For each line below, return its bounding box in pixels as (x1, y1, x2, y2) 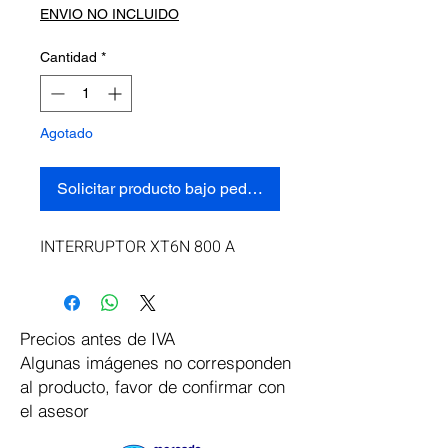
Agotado (40, 125, 93, 141)
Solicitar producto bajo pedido (57, 179, 269, 198)
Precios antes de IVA (20, 328, 175, 349)
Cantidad (40, 49, 97, 65)
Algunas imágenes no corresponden (20, 352, 291, 373)
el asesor (20, 400, 89, 421)
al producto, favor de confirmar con (20, 376, 285, 397)
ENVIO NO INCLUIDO (40, 6, 179, 22)
